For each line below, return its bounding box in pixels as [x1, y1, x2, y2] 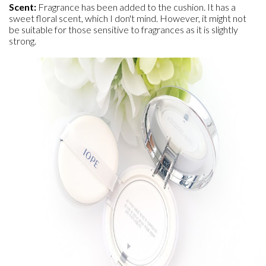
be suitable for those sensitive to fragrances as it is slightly [9, 24, 238, 35]
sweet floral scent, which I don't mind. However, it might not [9, 12, 246, 24]
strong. [9, 35, 36, 46]
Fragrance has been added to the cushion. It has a [38, 1, 236, 12]
